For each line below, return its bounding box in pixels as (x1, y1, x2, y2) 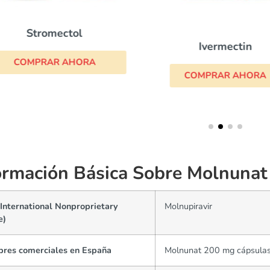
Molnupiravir (165, 200, 212, 212)
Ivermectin (198, 39, 253, 54)
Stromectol (27, 26, 83, 41)
